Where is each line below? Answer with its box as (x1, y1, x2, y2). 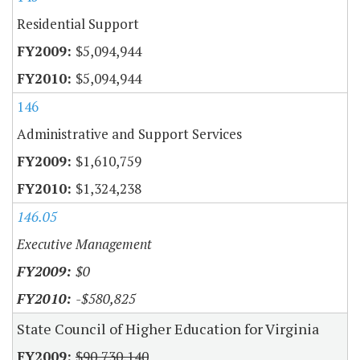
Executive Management (17, 234, 152, 253)
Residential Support (17, 14, 139, 33)
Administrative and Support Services (17, 124, 242, 143)
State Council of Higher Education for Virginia (17, 318, 319, 338)
